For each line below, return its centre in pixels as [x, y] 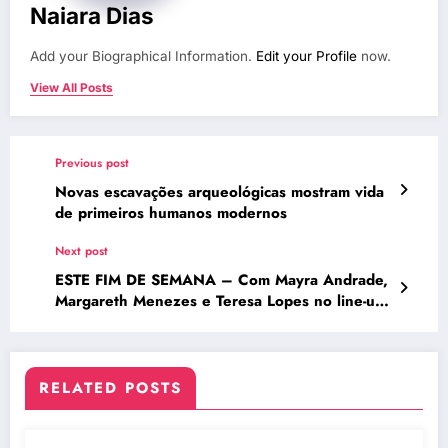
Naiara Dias [92, 16]
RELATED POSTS [110, 388]
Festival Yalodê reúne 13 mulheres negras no [215, 322]
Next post [81, 251]
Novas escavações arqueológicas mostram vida [219, 192]
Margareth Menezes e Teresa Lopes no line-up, [221, 301]
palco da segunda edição [142, 343]
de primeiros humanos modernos [171, 213]
